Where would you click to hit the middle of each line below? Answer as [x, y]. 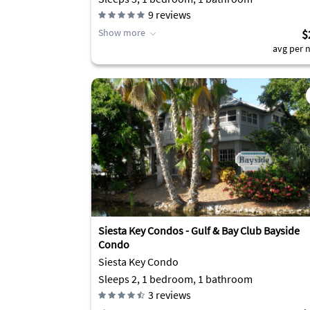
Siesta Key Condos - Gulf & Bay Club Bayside [199, 230]
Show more [122, 33]
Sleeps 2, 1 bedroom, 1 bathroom [175, 279]
